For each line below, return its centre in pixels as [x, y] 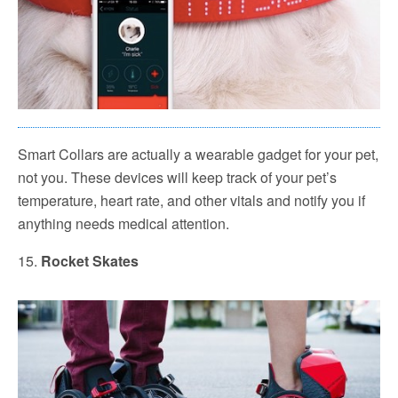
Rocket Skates [90, 260]
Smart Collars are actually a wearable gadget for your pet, [198, 154]
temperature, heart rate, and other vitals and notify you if [191, 200]
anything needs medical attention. [123, 223]
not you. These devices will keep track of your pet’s [177, 177]
